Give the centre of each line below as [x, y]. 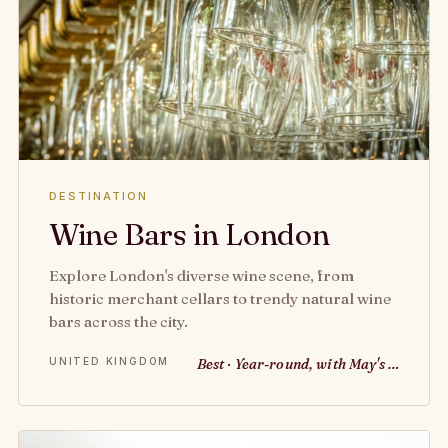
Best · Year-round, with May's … [297, 364]
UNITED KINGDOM [109, 361]
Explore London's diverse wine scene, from [201, 275]
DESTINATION [98, 196]
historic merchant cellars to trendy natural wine [220, 298]
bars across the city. [118, 321]
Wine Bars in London [189, 234]
